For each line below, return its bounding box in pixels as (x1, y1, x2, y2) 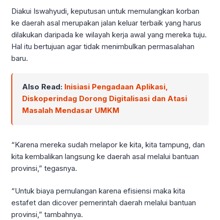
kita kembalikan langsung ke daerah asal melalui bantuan (11, 151, 199, 161)
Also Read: (22, 82, 64, 91)
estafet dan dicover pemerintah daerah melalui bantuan (11, 198, 196, 208)
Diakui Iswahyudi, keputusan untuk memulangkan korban (11, 6, 199, 16)
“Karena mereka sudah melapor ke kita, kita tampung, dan (11, 139, 205, 149)
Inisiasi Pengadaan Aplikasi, (64, 82, 168, 91)
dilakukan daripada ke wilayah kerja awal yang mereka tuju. (11, 30, 207, 40)
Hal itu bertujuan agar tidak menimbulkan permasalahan (11, 42, 194, 52)
